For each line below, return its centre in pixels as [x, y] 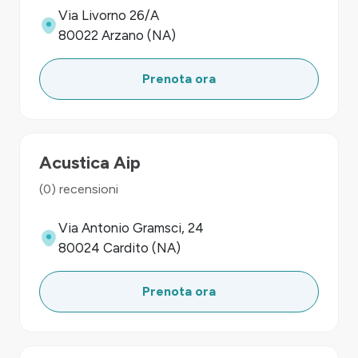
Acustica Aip [90, 163]
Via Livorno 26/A [109, 15]
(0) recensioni [79, 189]
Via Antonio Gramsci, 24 [131, 228]
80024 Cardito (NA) [119, 248]
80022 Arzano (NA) [117, 35]
